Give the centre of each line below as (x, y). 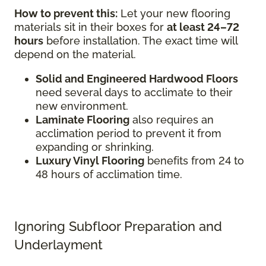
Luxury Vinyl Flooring (90, 160)
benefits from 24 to (194, 160)
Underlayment (58, 244)
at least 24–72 (203, 27)
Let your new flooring (174, 13)
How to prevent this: (66, 13)
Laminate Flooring (83, 119)
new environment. (82, 106)
